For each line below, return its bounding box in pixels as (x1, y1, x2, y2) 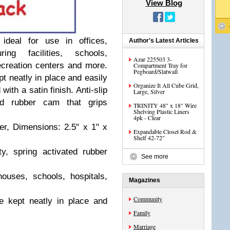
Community (133, 195, 162, 203)
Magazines (129, 177, 160, 184)
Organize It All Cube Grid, (133, 81, 199, 89)
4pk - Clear (133, 113, 161, 122)
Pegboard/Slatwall (133, 67, 178, 75)
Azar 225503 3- (133, 55, 172, 63)
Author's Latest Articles (129, 37, 199, 44)
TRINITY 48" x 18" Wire (133, 101, 197, 109)
